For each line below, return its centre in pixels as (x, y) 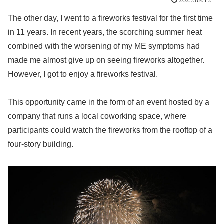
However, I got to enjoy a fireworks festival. (83, 74)
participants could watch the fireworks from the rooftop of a (110, 130)
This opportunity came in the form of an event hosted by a (109, 102)
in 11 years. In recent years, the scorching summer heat (105, 32)
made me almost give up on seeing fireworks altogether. (106, 60)
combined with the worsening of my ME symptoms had (104, 46)
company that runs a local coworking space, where (97, 116)
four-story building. (41, 144)
